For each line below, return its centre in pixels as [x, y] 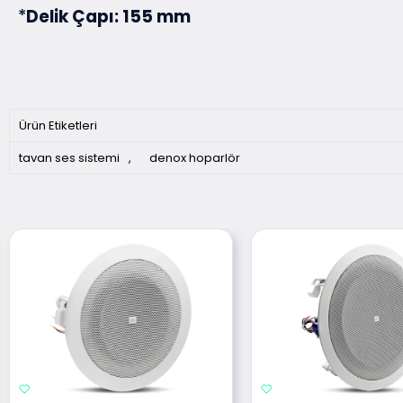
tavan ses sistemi [69, 158]
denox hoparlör [195, 158]
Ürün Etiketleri [58, 126]
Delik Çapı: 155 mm [108, 17]
